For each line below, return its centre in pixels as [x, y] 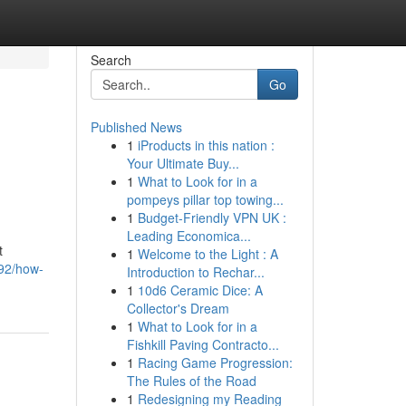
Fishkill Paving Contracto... [203, 344]
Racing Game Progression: [215, 362]
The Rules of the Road [191, 381]
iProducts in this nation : [206, 145]
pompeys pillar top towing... [205, 199]
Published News [136, 127]
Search [111, 60]
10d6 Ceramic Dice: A [200, 290]
